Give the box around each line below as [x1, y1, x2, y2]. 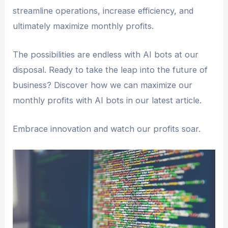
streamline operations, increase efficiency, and [13, 5, 194, 16]
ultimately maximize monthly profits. [13, 20, 154, 31]
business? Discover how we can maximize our [13, 79, 193, 90]
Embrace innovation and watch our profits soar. [13, 124, 201, 134]
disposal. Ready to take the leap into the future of [13, 64, 208, 75]
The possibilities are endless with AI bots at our [13, 49, 199, 60]
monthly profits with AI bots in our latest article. [13, 95, 202, 105]
